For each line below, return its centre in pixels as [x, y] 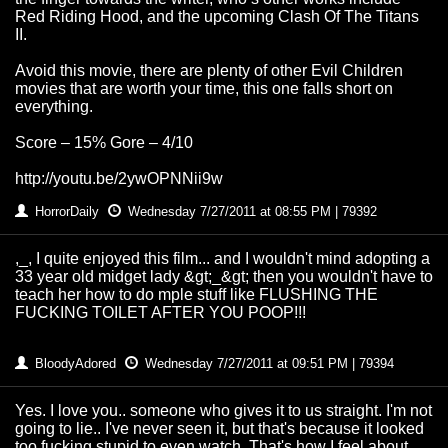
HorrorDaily [67, 212]
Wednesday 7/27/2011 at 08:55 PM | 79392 [250, 212]
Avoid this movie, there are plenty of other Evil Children [209, 71]
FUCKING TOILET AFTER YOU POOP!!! [160, 313]
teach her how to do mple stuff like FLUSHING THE [196, 295]
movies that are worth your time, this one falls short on [204, 89]
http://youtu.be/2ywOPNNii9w [119, 179]
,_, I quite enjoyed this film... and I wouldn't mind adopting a [222, 259]
